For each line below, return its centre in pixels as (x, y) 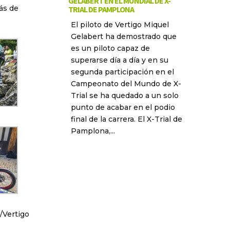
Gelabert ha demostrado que (123, 37)
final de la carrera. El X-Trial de (126, 119)
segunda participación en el (122, 72)
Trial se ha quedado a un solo (124, 96)
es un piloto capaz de (110, 49)
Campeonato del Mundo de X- (126, 84)
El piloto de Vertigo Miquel (120, 25)
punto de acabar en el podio (123, 108)
